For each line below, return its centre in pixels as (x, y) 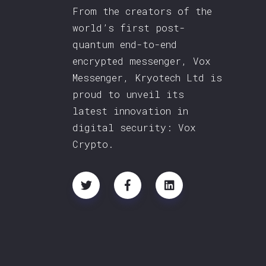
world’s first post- (129, 27)
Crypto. (93, 144)
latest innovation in (130, 110)
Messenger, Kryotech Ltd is (147, 77)
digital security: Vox (134, 127)
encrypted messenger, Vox (142, 61)
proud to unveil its (128, 94)
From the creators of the (142, 11)
